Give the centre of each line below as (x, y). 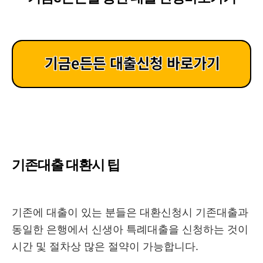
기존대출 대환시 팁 (66, 165)
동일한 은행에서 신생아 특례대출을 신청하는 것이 (130, 230)
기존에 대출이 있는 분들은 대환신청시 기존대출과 (130, 213)
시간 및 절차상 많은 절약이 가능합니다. (107, 247)
